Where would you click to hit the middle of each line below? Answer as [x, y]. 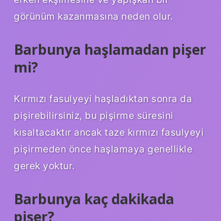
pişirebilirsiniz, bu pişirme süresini [94, 115]
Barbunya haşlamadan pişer [110, 49]
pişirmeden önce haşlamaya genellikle [103, 149]
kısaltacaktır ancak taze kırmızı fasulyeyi [109, 132]
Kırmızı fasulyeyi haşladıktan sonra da [103, 98]
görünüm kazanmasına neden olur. [93, 16]
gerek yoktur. [44, 166]
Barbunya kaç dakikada [94, 199]
